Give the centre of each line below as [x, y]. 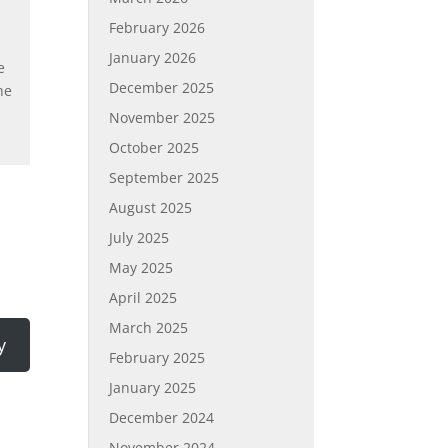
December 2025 [162, 87]
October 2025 [154, 147]
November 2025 [162, 117]
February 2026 [157, 27]
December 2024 [162, 417]
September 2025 [164, 177]
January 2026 [153, 57]
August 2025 [151, 207]
